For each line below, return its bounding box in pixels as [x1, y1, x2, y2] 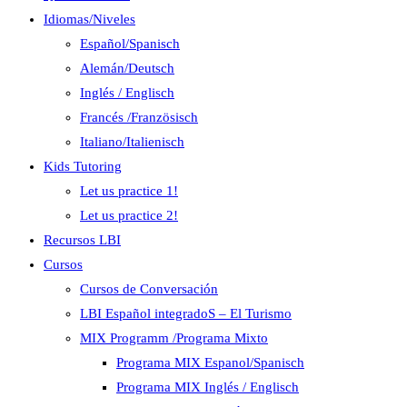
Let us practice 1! [80, 184, 178, 198]
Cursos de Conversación [80, 282, 218, 296]
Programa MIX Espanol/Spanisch [116, 355, 304, 370]
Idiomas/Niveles [44, 12, 135, 26]
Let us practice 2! [80, 208, 178, 223]
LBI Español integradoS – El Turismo [80, 306, 292, 321]
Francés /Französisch [80, 110, 198, 124]
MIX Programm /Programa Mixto [80, 331, 268, 345]
